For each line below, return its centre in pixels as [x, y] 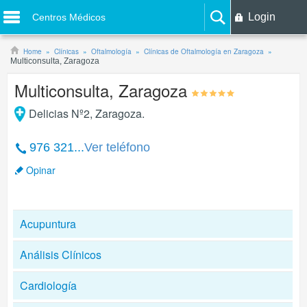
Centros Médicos [69, 17]
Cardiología [48, 285]
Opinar [41, 170]
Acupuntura [48, 224]
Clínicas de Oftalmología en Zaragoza [204, 51]
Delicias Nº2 [59, 113]
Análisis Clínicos [61, 255]
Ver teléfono [117, 147]
